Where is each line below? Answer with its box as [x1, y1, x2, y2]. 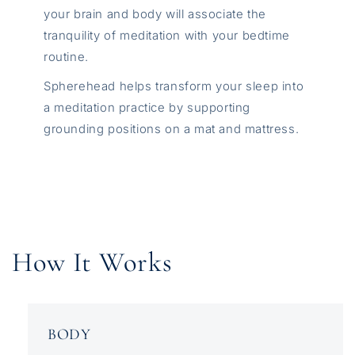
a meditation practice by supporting [44, 100, 251, 116]
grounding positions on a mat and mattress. [44, 121, 300, 137]
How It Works [12, 246, 173, 280]
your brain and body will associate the [44, 6, 266, 22]
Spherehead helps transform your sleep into [44, 78, 304, 94]
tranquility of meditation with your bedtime [44, 28, 290, 44]
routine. [44, 49, 89, 65]
